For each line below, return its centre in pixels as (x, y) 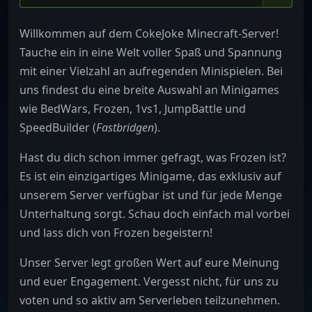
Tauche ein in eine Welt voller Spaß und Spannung (151, 53)
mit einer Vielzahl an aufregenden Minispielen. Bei (151, 71)
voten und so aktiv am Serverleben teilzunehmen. (150, 301)
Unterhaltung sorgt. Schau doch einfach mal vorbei (155, 214)
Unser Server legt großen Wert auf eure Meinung (149, 263)
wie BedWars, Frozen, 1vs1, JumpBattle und (133, 109)
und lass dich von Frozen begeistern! (116, 233)
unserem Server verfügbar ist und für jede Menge (151, 195)
